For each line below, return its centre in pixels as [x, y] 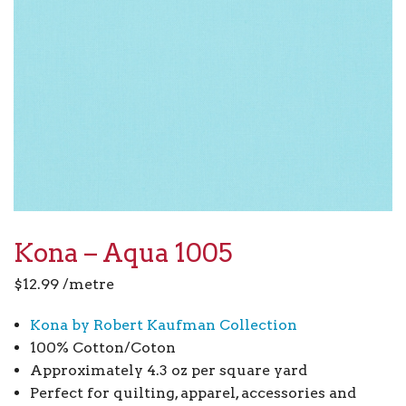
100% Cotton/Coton [102, 347]
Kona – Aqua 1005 [123, 252]
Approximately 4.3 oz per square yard [168, 370]
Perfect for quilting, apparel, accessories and [193, 392]
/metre [87, 284]
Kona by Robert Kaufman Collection [163, 324]
